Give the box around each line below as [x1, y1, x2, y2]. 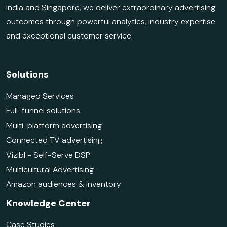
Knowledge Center [6, 197, 91, 210]
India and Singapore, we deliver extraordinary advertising [6, 2, 215, 13]
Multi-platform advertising [6, 120, 102, 131]
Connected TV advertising [6, 135, 102, 146]
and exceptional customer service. [6, 30, 133, 42]
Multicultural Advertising [6, 164, 94, 175]
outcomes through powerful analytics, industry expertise [6, 16, 215, 27]
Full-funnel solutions [6, 105, 80, 117]
